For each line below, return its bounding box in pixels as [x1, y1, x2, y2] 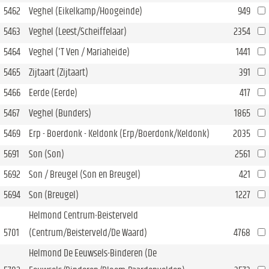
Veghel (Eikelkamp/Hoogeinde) [29, 6, 142, 16]
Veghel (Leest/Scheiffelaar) [29, 26, 127, 37]
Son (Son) [29, 149, 64, 159]
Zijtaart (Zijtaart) [29, 67, 88, 77]
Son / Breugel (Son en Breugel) [29, 169, 141, 180]
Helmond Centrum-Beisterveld [29, 210, 138, 220]
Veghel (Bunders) [29, 108, 91, 118]
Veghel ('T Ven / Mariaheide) [29, 47, 130, 57]
